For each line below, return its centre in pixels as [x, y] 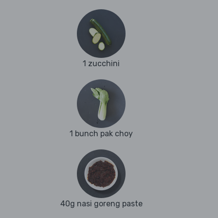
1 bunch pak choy [101, 134]
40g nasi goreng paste [101, 204]
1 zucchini [101, 64]
